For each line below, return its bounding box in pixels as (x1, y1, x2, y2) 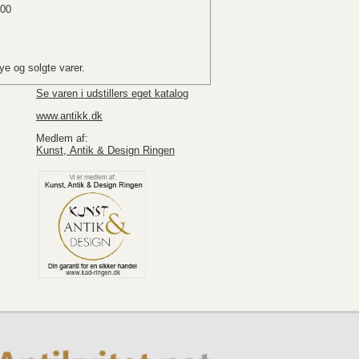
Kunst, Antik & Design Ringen (36, 143, 175, 156)
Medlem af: (36, 131, 88, 144)
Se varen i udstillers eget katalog (36, 87, 188, 99)
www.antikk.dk (36, 109, 103, 122)
